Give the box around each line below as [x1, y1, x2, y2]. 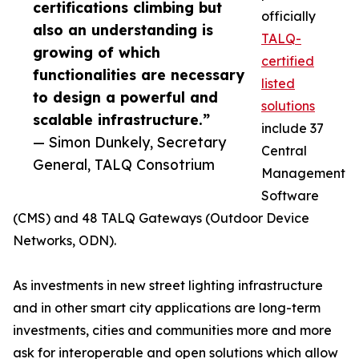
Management [261, 165, 345, 182]
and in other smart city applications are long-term [13, 300, 321, 317]
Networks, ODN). [13, 232, 116, 249]
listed [261, 75, 295, 92]
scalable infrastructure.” [33, 111, 210, 129]
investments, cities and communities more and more [13, 322, 332, 339]
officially [261, 8, 316, 25]
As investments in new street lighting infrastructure [13, 277, 323, 294]
